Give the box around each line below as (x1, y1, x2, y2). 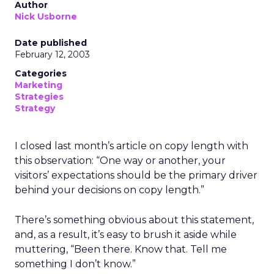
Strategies (15, 91, 64, 102)
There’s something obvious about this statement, (15, 214, 254, 226)
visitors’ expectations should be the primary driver (15, 169, 257, 181)
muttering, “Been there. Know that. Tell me (15, 243, 227, 255)
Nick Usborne (15, 11, 77, 22)
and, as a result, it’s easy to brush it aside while (15, 229, 237, 240)
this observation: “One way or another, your (15, 155, 226, 166)
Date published (15, 37, 87, 48)
